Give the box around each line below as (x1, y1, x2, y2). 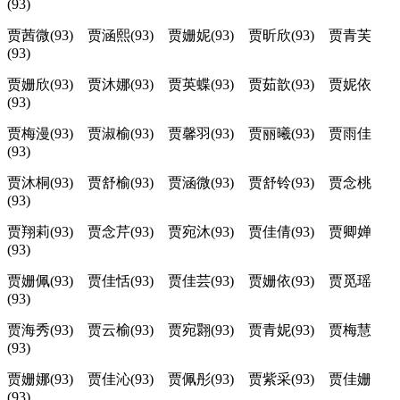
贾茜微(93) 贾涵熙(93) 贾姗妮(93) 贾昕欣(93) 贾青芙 (7, 28, 371, 44)
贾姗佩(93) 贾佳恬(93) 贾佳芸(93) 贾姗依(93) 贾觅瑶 (7, 273, 371, 289)
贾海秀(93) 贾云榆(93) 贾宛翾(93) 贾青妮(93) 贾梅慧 (7, 322, 371, 338)
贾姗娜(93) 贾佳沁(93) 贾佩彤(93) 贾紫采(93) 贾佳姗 (7, 371, 371, 387)
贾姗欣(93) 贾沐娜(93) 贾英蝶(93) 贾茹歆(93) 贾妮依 (7, 77, 371, 93)
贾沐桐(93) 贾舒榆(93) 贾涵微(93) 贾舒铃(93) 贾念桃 (7, 175, 371, 191)
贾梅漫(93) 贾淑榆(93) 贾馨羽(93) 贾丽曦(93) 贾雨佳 (7, 126, 371, 142)
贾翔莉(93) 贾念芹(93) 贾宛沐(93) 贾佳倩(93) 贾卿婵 (7, 224, 371, 240)
